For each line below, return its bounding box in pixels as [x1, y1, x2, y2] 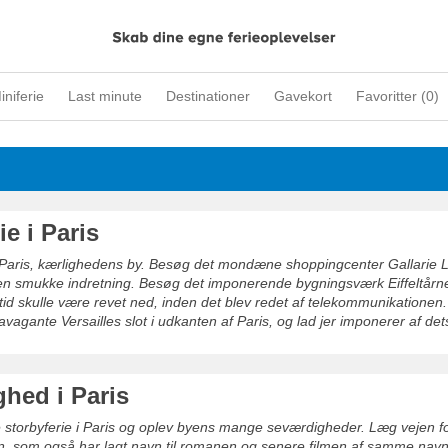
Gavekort [274, 88, 332, 104]
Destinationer [166, 88, 250, 104]
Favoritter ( [356, 88, 426, 104]
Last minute [68, 88, 142, 104]
